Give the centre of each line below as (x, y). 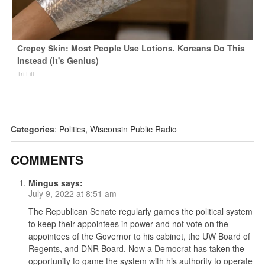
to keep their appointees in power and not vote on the (128, 224)
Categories (32, 129)
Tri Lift (25, 74)
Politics (72, 129)
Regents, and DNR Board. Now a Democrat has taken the (136, 249)
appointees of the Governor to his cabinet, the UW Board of (139, 236)
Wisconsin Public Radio (133, 129)
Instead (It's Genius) (58, 61)
